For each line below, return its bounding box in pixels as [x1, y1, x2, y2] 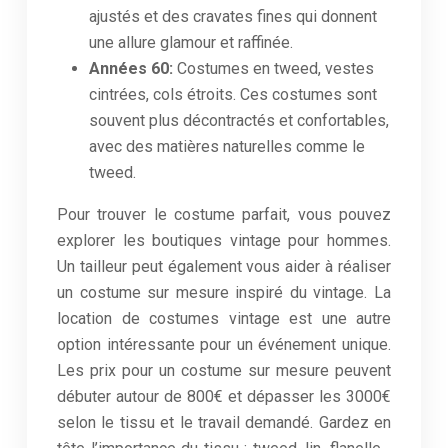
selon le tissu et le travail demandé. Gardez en [57, 413, 391, 432]
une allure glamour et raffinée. [89, 33, 293, 52]
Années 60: [89, 59, 177, 78]
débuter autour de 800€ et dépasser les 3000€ [57, 387, 391, 406]
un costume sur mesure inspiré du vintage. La [57, 283, 391, 302]
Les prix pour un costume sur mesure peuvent [57, 361, 391, 380]
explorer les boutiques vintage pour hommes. [57, 231, 391, 250]
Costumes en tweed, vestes [177, 59, 374, 78]
